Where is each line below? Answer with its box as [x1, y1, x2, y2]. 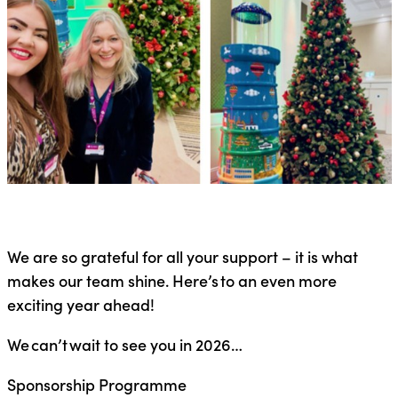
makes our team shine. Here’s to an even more [6, 268, 337, 291]
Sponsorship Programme [6, 372, 187, 395]
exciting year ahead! [6, 292, 156, 315]
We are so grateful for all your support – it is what [6, 244, 358, 267]
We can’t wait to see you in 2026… [6, 332, 243, 355]
